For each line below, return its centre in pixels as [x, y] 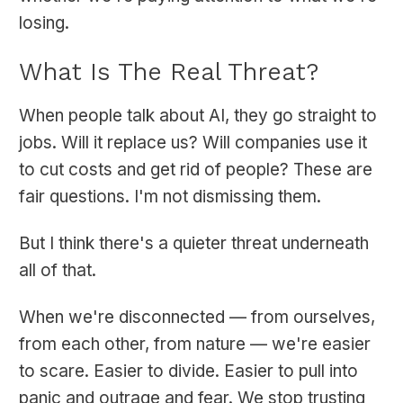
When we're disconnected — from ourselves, [197, 318]
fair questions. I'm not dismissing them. [170, 197]
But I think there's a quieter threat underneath [194, 244]
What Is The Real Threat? [169, 72]
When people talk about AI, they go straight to [198, 116]
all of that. [58, 271]
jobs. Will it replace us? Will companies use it [193, 143]
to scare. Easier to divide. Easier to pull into [188, 372]
